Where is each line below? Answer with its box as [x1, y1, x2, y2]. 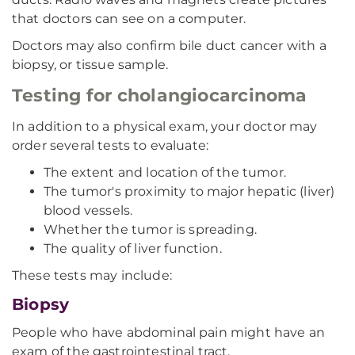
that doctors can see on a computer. [12, 11, 246, 26]
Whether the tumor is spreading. [44, 222, 257, 237]
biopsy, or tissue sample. [12, 57, 169, 72]
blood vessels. [44, 203, 133, 218]
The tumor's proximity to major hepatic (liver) [44, 184, 335, 199]
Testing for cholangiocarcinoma [12, 85, 307, 106]
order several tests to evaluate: [12, 138, 209, 153]
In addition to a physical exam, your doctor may [12, 119, 318, 134]
